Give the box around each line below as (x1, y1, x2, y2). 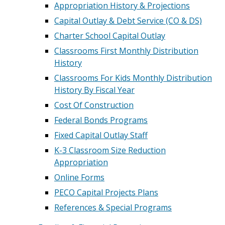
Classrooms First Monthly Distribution (54, 45, 198, 56)
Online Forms (54, 172, 104, 183)
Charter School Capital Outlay (54, 30, 165, 41)
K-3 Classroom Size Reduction (54, 145, 166, 156)
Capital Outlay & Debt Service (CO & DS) (54, 15, 202, 26)
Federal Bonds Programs (54, 115, 148, 126)
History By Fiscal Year (54, 84, 135, 95)
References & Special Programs (54, 202, 172, 213)
